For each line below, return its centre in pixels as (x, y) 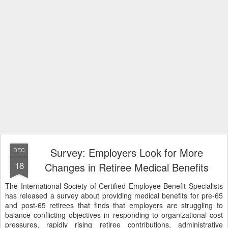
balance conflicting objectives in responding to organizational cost (114, 215)
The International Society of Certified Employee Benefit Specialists (114, 186)
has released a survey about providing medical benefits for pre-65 (114, 195)
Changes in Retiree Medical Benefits (127, 167)
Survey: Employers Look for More (127, 152)
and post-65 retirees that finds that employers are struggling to (114, 205)
